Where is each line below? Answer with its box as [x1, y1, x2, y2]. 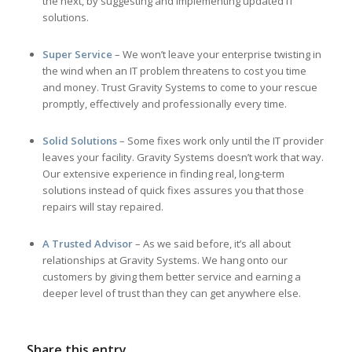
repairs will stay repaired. [42, 200, 163, 214]
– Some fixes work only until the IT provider [116, 134, 324, 148]
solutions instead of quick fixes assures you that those [42, 183, 304, 197]
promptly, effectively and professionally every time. [42, 97, 287, 111]
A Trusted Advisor [42, 236, 135, 251]
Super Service [42, 47, 112, 61]
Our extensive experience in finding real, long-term [42, 167, 284, 181]
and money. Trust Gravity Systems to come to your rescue [42, 80, 317, 94]
